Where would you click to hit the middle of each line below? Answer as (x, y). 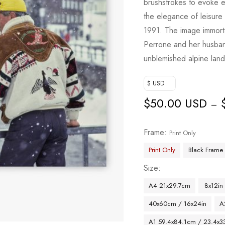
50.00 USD (179, 103)
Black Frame (206, 150)
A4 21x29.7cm (170, 186)
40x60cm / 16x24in (178, 204)
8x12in (213, 186)
